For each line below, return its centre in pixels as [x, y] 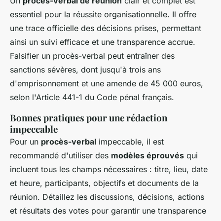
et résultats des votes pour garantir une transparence [108, 211]
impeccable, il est [130, 142]
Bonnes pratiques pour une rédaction [89, 118]
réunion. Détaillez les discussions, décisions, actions [107, 197]
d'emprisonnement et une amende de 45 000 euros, [107, 84]
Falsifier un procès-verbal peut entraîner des [92, 56]
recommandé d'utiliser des [60, 156]
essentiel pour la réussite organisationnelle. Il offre [103, 15]
